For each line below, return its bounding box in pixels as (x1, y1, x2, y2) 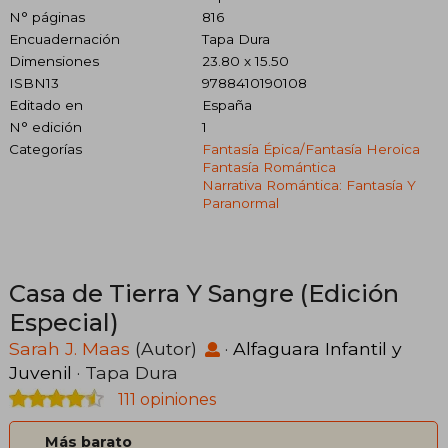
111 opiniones (114, 389, 216, 409)
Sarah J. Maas (9, 337, 130, 359)
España (201, 96, 252, 113)
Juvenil (9, 361, 72, 383)
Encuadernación (9, 30, 120, 47)
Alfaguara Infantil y (233, 337, 402, 359)
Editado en (9, 96, 83, 113)
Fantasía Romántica (201, 158, 336, 175)
